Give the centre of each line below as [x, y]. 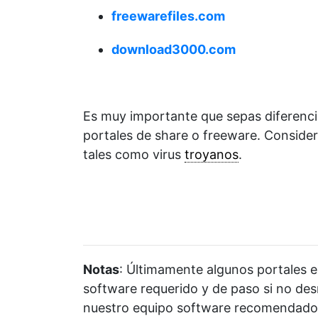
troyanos [212, 155]
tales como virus [134, 155]
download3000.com [174, 50]
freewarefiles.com [168, 16]
